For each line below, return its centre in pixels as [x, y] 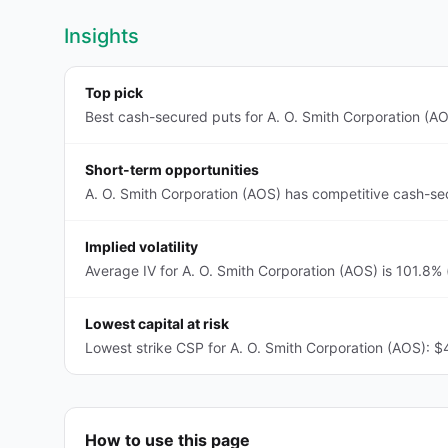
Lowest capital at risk [157, 323]
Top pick [114, 92]
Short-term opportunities [172, 169]
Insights [101, 36]
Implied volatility [141, 246]
